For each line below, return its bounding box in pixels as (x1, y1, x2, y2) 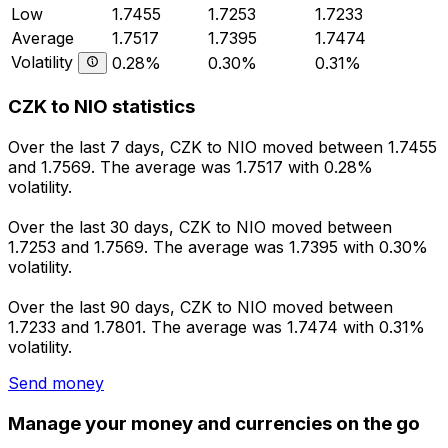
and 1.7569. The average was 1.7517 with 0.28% (8, 157, 373, 178)
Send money (8, 373, 104, 394)
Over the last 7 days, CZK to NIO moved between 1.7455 (8, 137, 437, 158)
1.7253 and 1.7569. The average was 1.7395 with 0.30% (8, 237, 428, 258)
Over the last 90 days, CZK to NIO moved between (8, 297, 393, 318)
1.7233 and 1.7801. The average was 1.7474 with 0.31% (8, 317, 425, 338)
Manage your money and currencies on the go (8, 411, 420, 435)
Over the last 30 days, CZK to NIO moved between (8, 217, 392, 238)
